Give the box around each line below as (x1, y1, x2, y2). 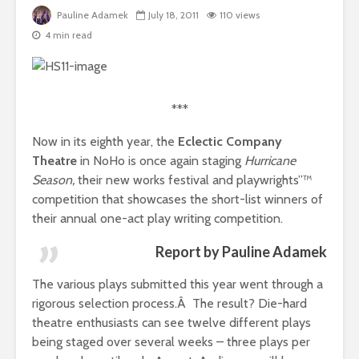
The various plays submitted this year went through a (32, 276, 323, 292)
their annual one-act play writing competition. (32, 211, 283, 227)
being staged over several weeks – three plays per (32, 334, 310, 350)
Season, (32, 172, 75, 188)
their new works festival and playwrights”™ (75, 172, 313, 188)
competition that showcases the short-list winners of (32, 192, 323, 208)
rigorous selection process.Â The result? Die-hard (32, 296, 307, 312)
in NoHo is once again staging (77, 153, 244, 169)
